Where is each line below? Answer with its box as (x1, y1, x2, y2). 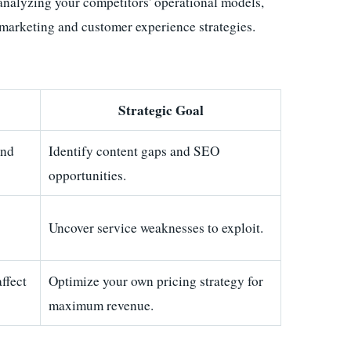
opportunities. (49, 166, 127, 185)
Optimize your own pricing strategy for (49, 272, 264, 291)
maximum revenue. (49, 296, 154, 315)
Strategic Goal (118, 100, 204, 121)
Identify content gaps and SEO (49, 142, 220, 161)
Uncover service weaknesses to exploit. (49, 219, 264, 237)
